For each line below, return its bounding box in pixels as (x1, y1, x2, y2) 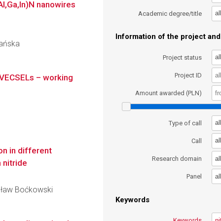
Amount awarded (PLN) (135, 89, 202, 97)
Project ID (175, 71, 202, 79)
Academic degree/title (138, 9, 202, 17)
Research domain (152, 155, 202, 163)
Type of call (169, 119, 202, 127)
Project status (163, 53, 202, 61)
